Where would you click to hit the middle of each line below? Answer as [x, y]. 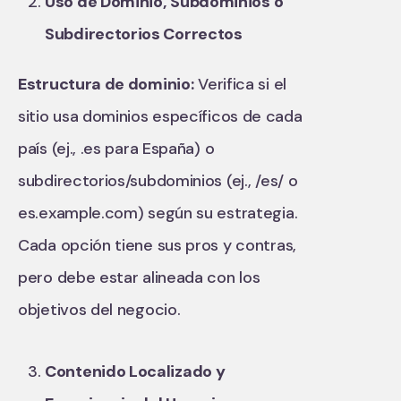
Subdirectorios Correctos [144, 34]
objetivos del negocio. [99, 309]
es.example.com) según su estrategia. [158, 213]
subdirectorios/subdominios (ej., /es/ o [158, 180]
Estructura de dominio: [106, 84]
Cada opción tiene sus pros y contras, [157, 245]
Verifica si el [240, 84]
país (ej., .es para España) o [116, 148]
